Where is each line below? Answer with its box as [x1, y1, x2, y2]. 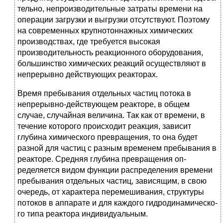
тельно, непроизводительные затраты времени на [17, 4, 203, 13]
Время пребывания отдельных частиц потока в [17, 89, 191, 98]
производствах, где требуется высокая [17, 37, 160, 46]
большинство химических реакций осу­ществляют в [17, 59, 206, 68]
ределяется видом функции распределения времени [17, 166, 213, 175]
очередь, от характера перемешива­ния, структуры [17, 188, 204, 197]
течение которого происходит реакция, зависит [17, 122, 191, 131]
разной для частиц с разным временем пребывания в [17, 144, 217, 153]
